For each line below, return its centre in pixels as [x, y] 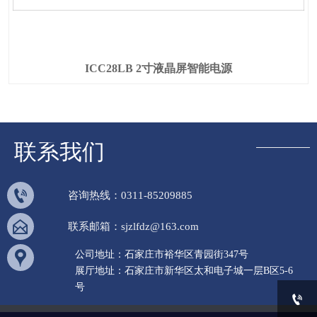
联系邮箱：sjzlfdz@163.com [133, 226]
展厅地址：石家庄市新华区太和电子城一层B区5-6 [184, 271]
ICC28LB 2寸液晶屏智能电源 [158, 68]
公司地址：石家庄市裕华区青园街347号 [161, 255]
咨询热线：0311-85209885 [130, 195]
